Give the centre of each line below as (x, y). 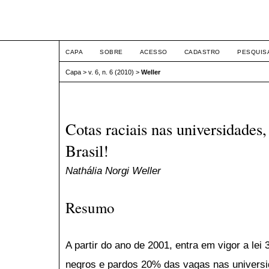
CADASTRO (202, 52)
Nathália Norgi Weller (113, 171)
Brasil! (87, 151)
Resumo (90, 207)
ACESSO (153, 52)
